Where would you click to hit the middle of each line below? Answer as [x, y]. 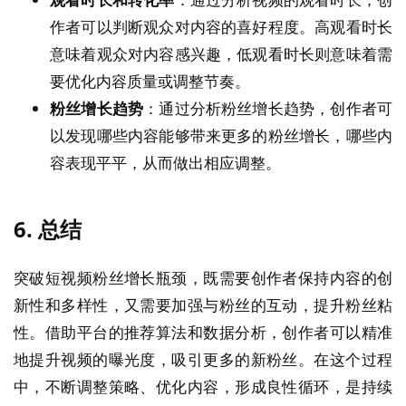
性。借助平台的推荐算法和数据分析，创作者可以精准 [203, 332]
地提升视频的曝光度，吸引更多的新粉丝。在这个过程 [203, 359]
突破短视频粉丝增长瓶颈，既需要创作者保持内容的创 [203, 277]
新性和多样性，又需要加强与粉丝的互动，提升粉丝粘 [203, 304]
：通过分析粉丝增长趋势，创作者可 [268, 108]
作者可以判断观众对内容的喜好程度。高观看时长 [221, 26]
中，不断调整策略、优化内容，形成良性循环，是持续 [203, 386]
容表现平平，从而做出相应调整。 [165, 162]
